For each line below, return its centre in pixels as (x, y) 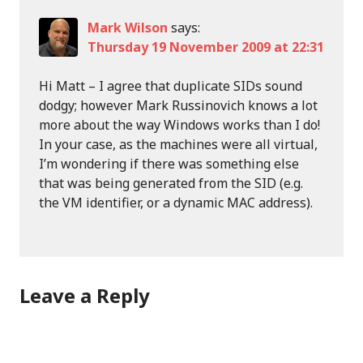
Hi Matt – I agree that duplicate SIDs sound (171, 86)
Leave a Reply (85, 295)
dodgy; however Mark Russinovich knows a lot (178, 105)
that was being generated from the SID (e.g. (171, 183)
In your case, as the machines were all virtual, (178, 144)
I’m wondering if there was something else (169, 164)
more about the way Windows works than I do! (179, 125)
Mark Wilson (128, 28)
